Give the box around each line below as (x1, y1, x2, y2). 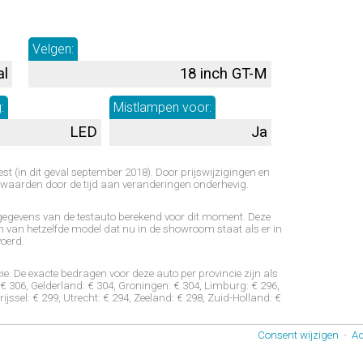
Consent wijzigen (258, 328, 339, 341)
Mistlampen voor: (113, 99, 211, 115)
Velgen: (32, 41, 74, 57)
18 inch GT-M (180, 64, 267, 83)
